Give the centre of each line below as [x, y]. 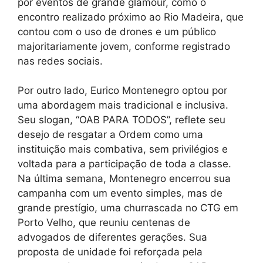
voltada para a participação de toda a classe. [124, 164]
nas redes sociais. [60, 61]
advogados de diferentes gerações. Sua [112, 237]
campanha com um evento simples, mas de [120, 193]
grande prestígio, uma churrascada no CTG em [128, 208]
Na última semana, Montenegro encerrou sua [124, 179]
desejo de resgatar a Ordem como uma [110, 135]
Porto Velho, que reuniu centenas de [104, 223]
